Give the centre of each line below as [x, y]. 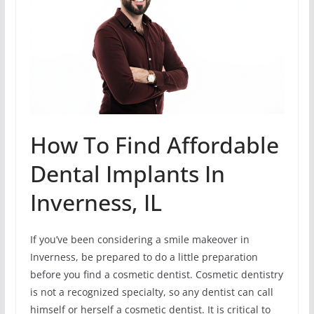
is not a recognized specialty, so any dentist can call [151, 292]
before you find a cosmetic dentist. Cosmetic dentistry [156, 274]
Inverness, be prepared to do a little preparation [144, 257]
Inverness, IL [96, 202]
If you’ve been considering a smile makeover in [139, 239]
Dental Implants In [127, 173]
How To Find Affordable [154, 144]
